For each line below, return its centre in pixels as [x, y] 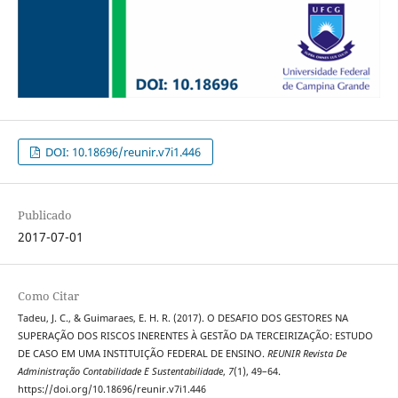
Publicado [44, 215]
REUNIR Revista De [306, 354]
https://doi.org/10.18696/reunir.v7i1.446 [111, 390]
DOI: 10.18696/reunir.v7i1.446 [122, 151]
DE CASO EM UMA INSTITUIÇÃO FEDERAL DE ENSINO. [142, 354]
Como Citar [48, 296]
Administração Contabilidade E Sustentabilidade [120, 372]
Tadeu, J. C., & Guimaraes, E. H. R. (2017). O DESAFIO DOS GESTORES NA [183, 318]
